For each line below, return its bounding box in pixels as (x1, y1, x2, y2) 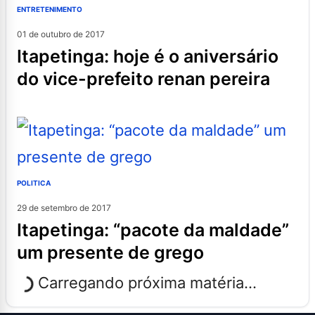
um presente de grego (17, 242, 204, 264)
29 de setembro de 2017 (17, 202, 111, 214)
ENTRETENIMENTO (17, 5, 82, 14)
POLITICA (17, 179, 51, 188)
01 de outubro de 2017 (17, 29, 105, 40)
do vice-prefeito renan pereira (17, 68, 270, 90)
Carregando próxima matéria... (38, 274, 257, 292)
